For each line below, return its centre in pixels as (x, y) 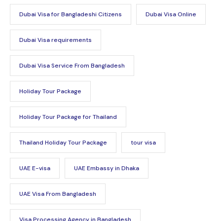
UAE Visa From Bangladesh (58, 194)
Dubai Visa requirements (55, 40)
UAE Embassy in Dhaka (107, 168)
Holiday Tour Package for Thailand (68, 117)
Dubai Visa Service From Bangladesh (72, 66)
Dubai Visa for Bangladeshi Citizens (71, 15)
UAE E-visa (35, 168)
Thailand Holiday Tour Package (63, 143)
